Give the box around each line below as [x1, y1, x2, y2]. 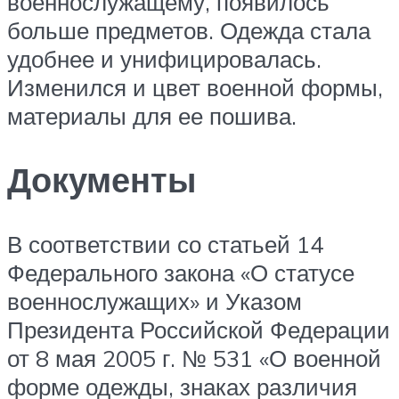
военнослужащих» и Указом [7, 287, 302, 316]
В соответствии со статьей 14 [7, 230, 323, 259]
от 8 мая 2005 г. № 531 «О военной [7, 344, 381, 373]
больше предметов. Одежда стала [7, 15, 370, 45]
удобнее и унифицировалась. [7, 44, 322, 73]
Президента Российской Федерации [7, 315, 390, 345]
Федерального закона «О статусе [7, 258, 354, 288]
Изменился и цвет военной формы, [7, 72, 383, 102]
